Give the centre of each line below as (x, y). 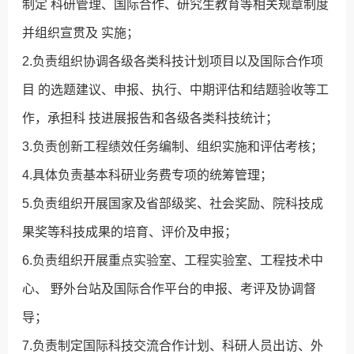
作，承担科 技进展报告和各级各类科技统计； (151, 119)
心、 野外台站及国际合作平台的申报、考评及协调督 (169, 289)
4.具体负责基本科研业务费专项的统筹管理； (148, 175)
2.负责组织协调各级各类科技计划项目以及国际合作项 (173, 62)
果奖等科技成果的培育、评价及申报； (130, 232)
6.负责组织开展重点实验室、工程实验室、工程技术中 (173, 261)
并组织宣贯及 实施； (81, 33)
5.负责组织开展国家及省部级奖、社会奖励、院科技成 (173, 204)
